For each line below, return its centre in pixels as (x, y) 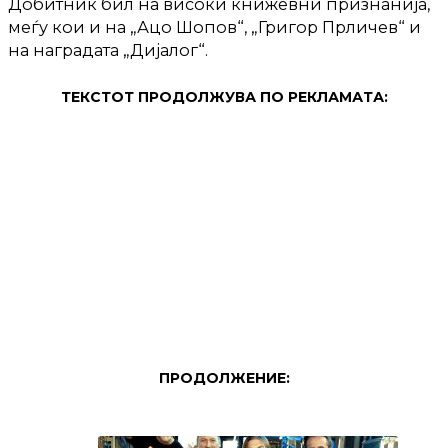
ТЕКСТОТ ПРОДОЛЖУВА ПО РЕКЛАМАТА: (224, 97)
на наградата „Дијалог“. (108, 49)
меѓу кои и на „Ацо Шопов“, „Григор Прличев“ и (214, 26)
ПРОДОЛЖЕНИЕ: (224, 378)
